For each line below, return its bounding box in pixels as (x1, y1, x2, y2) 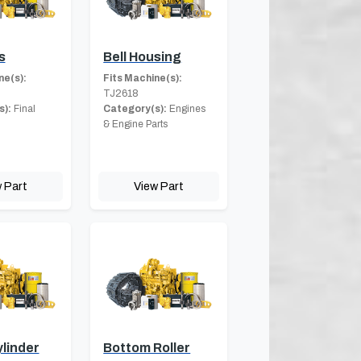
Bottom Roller (103, 341, 191, 355)
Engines (167, 103, 206, 115)
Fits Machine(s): (103, 73, 183, 85)
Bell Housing (103, 50, 182, 64)
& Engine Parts (103, 118, 168, 131)
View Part (134, 180, 185, 193)
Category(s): (103, 103, 168, 115)
